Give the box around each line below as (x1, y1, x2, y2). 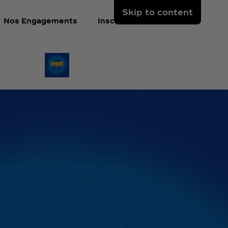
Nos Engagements (4, 16, 77, 25)
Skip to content (122, 7, 193, 17)
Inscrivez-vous (98, 16, 156, 25)
